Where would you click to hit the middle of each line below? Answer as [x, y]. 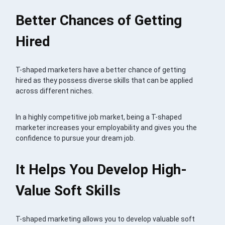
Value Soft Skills [68, 190]
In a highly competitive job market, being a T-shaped [99, 117]
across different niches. [55, 91]
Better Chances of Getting [99, 20]
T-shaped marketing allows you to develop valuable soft [105, 219]
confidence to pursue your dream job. [76, 138]
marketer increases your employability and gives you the [106, 127]
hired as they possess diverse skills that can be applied [104, 80]
